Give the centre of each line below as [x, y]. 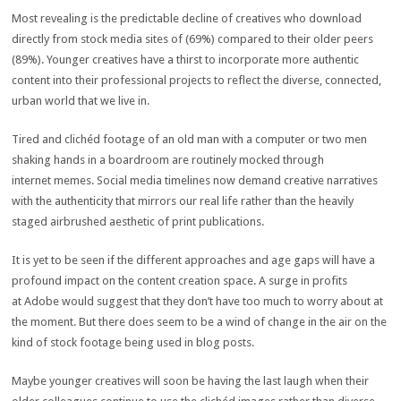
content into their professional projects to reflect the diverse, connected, [197, 80]
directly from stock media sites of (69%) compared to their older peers [193, 39]
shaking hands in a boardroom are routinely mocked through [168, 160]
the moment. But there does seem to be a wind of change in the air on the [200, 322]
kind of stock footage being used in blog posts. [133, 342]
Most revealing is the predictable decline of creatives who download [187, 18]
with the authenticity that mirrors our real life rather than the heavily [183, 201]
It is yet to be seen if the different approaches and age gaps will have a [194, 260]
